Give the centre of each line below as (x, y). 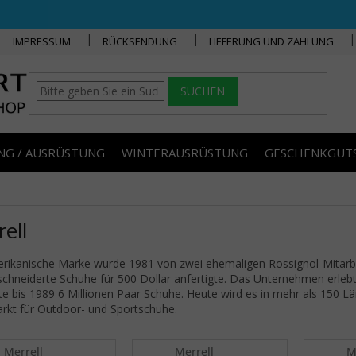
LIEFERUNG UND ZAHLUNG (272, 41)
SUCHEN (203, 91)
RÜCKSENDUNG (140, 41)
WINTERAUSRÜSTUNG (185, 152)
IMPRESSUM (42, 41)
